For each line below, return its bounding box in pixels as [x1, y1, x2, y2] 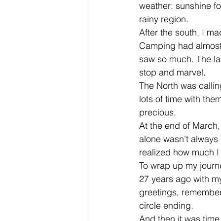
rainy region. [139, 13, 188, 25]
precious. [139, 107, 176, 118]
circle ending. [139, 200, 193, 211]
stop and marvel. [139, 67, 206, 78]
